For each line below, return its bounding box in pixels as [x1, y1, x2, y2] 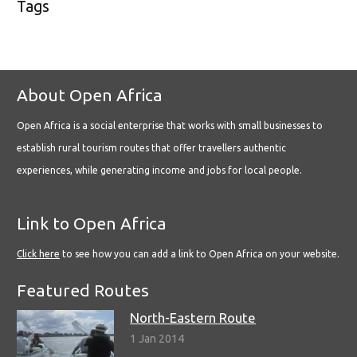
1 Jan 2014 [130, 331, 185, 345]
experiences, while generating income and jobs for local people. [17, 165, 302, 176]
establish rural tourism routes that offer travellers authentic [17, 143, 286, 154]
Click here [17, 249, 60, 260]
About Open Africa [17, 85, 163, 105]
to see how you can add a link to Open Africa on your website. [60, 249, 339, 260]
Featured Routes [17, 280, 149, 300]
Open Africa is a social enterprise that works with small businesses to [17, 120, 323, 131]
